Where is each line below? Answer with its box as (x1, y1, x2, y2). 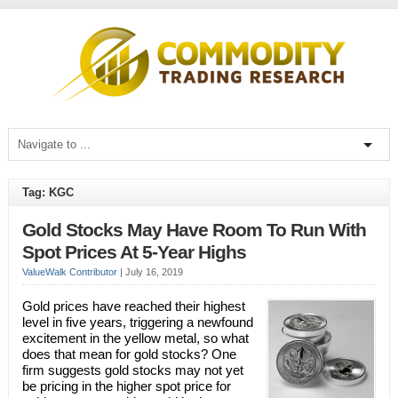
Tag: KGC (21, 186, 74, 199)
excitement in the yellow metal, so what (21, 330, 249, 346)
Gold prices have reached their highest (21, 298, 245, 314)
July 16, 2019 (124, 267, 183, 277)
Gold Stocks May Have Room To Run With (21, 219, 366, 241)
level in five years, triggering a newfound (21, 314, 253, 330)
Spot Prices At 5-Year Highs (21, 242, 246, 263)
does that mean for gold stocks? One (21, 346, 236, 362)
